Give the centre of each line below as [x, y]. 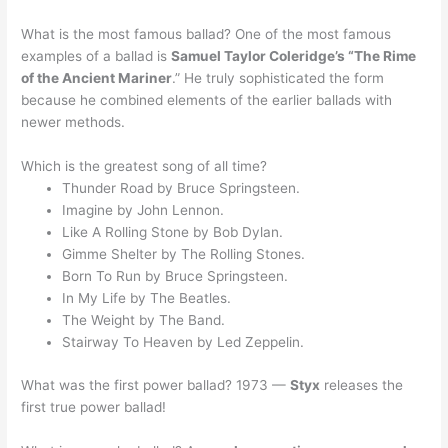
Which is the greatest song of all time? [144, 166]
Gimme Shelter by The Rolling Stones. [184, 254]
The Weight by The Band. [144, 320]
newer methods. [73, 122]
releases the [362, 384]
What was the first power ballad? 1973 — [156, 384]
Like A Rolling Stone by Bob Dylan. [173, 232]
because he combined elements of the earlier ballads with [207, 100]
